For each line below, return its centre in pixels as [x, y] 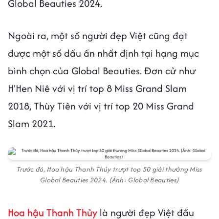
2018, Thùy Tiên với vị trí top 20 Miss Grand [101, 106]
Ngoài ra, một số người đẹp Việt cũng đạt [98, 36]
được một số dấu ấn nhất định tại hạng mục [103, 53]
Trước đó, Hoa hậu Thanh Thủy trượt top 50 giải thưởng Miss [109, 169]
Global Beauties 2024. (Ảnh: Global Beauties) [109, 180]
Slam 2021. [32, 124]
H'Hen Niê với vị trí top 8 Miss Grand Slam [97, 88]
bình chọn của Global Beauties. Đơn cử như [102, 71]
